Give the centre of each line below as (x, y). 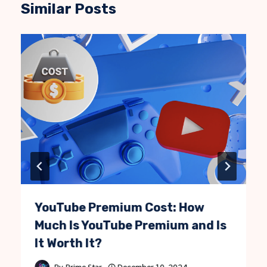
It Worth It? (69, 243)
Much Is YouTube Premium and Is (131, 226)
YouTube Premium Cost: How (120, 208)
